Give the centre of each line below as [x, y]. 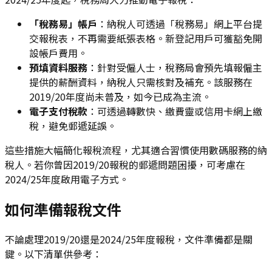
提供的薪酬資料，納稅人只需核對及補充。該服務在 [141, 82]
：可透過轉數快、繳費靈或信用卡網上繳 [175, 111]
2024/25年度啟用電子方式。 [67, 179]
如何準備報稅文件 [63, 209]
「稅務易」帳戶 [63, 24]
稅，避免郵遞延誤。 [73, 126]
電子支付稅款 [58, 111]
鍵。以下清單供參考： [53, 253]
